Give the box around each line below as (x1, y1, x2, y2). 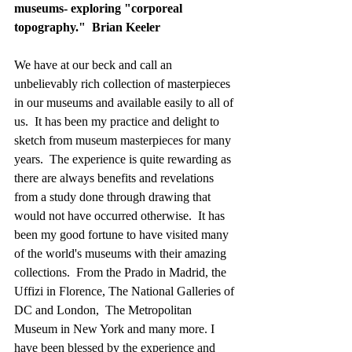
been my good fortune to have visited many (14, 228, 232, 241)
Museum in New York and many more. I (14, 322, 218, 335)
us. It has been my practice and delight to (14, 115, 222, 128)
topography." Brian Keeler (14, 20, 160, 34)
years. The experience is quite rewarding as (14, 152, 234, 166)
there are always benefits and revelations (14, 171, 217, 185)
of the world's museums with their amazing (14, 247, 229, 260)
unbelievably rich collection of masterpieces (14, 77, 233, 90)
